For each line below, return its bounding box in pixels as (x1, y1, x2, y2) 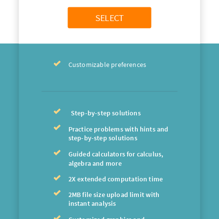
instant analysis (68, 198, 116, 208)
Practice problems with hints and (68, 124, 169, 133)
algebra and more (68, 158, 122, 168)
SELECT (95, 12, 124, 23)
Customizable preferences (68, 60, 147, 69)
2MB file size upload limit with (68, 190, 160, 199)
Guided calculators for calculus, (68, 149, 164, 159)
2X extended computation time (68, 174, 163, 183)
